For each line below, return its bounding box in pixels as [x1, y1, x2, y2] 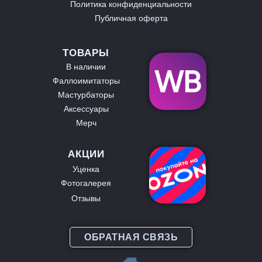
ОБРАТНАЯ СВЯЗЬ [84, 232, 178, 242]
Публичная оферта [94, 13, 168, 23]
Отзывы [71, 194, 101, 204]
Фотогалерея [61, 178, 111, 188]
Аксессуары [63, 104, 109, 114]
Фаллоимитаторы [52, 76, 120, 86]
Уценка [73, 164, 99, 174]
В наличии [66, 62, 106, 72]
